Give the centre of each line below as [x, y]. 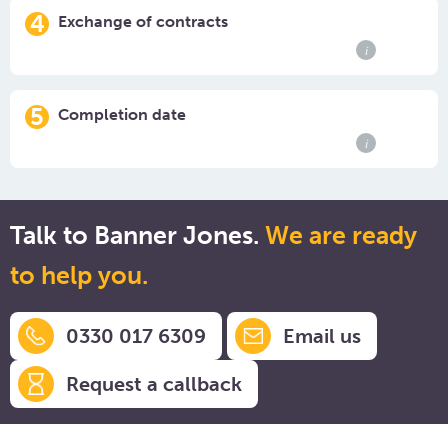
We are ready [341, 235]
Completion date [122, 114]
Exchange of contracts [143, 21]
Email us [322, 336]
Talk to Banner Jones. [137, 235]
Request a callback [154, 384]
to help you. [79, 275]
